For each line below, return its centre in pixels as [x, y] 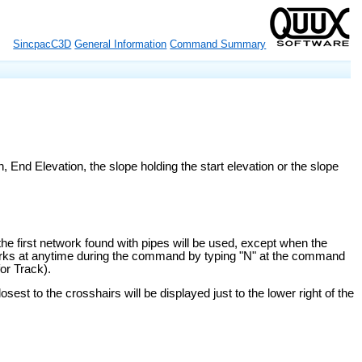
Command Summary [218, 44]
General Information [121, 44]
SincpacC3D [42, 44]
